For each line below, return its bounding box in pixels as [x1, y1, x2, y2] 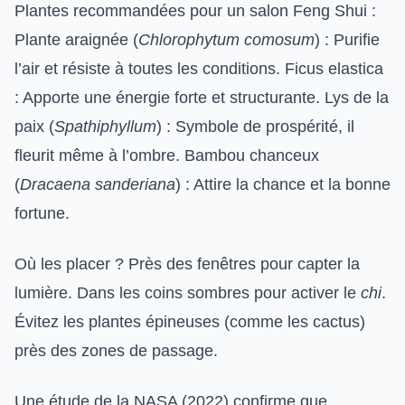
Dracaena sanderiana [20, 175, 175, 193]
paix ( [14, 118, 54, 136]
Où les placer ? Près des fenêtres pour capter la [14, 255, 360, 273]
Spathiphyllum [54, 118, 156, 136]
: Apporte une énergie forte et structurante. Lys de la [14, 89, 389, 107]
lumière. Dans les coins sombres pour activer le [14, 284, 361, 302]
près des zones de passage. [14, 342, 218, 360]
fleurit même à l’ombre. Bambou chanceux [14, 146, 319, 165]
